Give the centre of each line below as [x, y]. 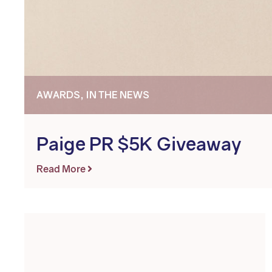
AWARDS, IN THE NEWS [93, 95]
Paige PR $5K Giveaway [139, 144]
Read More [62, 169]
